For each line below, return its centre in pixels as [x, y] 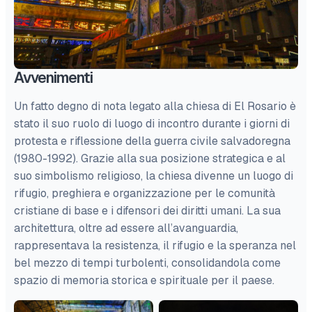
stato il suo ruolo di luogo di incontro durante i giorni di [152, 124]
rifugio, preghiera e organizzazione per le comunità [145, 194]
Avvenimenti [53, 78]
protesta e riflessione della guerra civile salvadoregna [152, 141]
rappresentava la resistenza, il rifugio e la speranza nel [155, 246]
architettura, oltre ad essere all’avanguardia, [126, 228]
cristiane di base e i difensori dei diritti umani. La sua [147, 211]
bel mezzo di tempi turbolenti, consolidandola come [147, 263]
